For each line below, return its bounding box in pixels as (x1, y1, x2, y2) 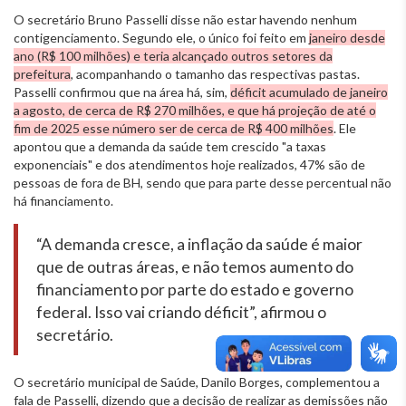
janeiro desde (309, 29, 385, 45)
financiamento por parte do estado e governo (36, 279, 353, 299)
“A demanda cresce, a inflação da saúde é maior (36, 234, 362, 254)
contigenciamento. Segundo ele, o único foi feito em (14, 29, 309, 45)
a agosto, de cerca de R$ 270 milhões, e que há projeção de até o (14, 101, 376, 118)
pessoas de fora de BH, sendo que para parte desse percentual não (14, 174, 391, 190)
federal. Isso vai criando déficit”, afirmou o (36, 302, 326, 322)
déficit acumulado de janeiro (230, 83, 388, 100)
